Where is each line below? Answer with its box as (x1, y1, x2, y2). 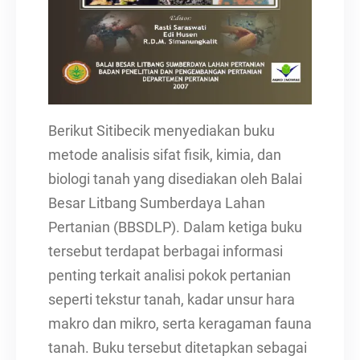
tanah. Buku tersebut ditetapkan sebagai (48, 339, 307, 356)
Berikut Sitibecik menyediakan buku (48, 122, 275, 139)
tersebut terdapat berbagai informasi (48, 243, 283, 260)
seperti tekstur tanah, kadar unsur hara (48, 291, 295, 308)
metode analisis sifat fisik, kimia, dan (48, 146, 281, 163)
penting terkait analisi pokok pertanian (48, 267, 291, 284)
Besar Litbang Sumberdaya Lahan (48, 194, 265, 211)
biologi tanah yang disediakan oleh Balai (48, 170, 302, 187)
